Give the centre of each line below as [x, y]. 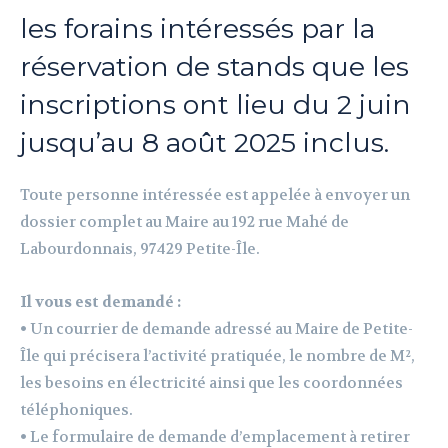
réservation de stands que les [214, 67]
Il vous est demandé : [100, 302]
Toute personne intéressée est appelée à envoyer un [215, 195]
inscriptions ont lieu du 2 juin [215, 105]
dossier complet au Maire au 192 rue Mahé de [184, 222]
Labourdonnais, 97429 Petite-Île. [140, 249]
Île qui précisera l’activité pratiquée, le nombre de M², [217, 356]
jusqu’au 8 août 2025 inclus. [204, 143]
